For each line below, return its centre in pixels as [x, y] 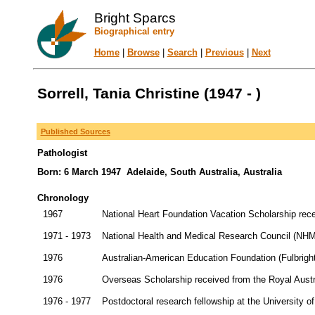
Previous [224, 52]
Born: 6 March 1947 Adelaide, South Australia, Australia [159, 172]
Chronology [63, 198]
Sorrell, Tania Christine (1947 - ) [149, 94]
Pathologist [62, 153]
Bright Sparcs [135, 18]
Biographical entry [134, 31]
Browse [143, 52]
